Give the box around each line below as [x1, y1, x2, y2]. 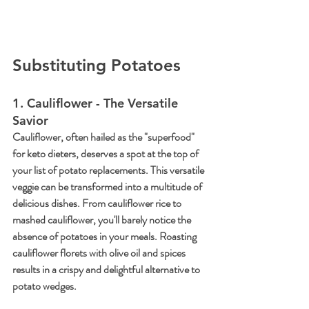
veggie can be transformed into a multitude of [12, 179, 204, 195]
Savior [12, 112, 48, 129]
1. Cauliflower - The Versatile [12, 95, 181, 112]
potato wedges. [12, 278, 77, 295]
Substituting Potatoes [12, 55, 181, 76]
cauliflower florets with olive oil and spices [12, 245, 188, 261]
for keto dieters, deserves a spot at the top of [12, 146, 201, 162]
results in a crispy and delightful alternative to [12, 261, 202, 278]
